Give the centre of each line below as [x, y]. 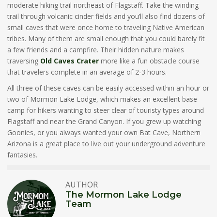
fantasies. [22, 155]
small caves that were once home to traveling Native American [106, 27]
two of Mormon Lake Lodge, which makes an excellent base [102, 99]
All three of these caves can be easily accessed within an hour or [108, 88]
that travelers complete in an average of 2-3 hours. [87, 72]
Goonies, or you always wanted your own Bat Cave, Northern [104, 132]
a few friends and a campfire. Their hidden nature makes [96, 50]
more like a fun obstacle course [149, 61]
